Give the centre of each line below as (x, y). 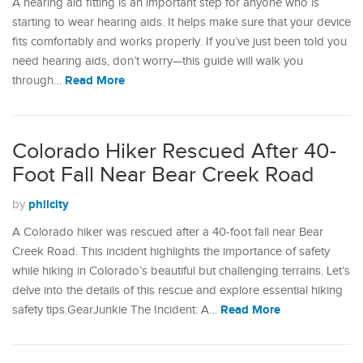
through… (38, 81)
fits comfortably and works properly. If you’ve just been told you (179, 42)
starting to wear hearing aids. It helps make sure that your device (181, 23)
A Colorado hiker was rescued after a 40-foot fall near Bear (168, 233)
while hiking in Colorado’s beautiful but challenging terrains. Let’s (181, 271)
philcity (49, 205)
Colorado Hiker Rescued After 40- (174, 152)
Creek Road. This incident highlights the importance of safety (171, 252)
